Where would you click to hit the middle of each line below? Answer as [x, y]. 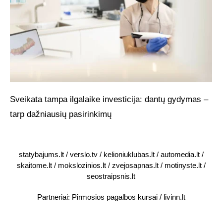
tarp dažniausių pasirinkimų [61, 114]
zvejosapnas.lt [135, 165]
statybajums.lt [41, 154]
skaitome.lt [34, 165]
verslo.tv [83, 154]
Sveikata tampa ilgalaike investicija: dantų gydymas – [109, 99]
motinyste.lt [183, 165]
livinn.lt [174, 197]
